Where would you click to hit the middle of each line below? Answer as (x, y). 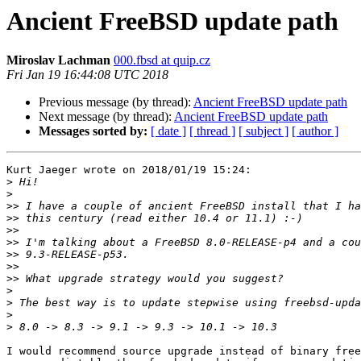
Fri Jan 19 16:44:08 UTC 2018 (87, 75)
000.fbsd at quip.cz (162, 60)
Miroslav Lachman (58, 60)
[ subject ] (263, 131)
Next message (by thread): (106, 117)
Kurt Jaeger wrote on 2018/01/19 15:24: (129, 170)
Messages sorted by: (93, 131)
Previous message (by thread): (116, 102)
